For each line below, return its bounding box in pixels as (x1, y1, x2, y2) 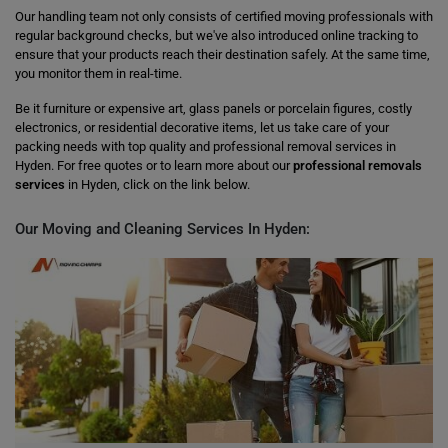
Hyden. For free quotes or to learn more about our (15, 158, 293, 173)
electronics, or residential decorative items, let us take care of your (15, 120, 389, 135)
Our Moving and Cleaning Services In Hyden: (15, 220, 310, 238)
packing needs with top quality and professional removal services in (15, 139, 396, 154)
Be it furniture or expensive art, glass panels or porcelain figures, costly (15, 101, 412, 116)
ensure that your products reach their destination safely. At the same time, (15, 47, 430, 62)
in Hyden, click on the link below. (65, 177, 250, 192)
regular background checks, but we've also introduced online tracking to (15, 28, 418, 43)
